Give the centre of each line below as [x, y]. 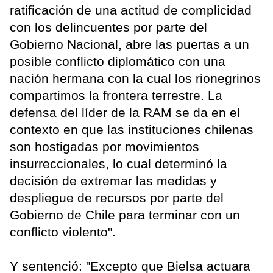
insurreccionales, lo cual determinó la [119, 164]
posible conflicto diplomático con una [118, 62]
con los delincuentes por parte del [108, 27]
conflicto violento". [63, 232]
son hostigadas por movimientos [105, 147]
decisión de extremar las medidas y [113, 181]
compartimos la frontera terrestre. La [116, 96]
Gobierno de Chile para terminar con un [125, 215]
